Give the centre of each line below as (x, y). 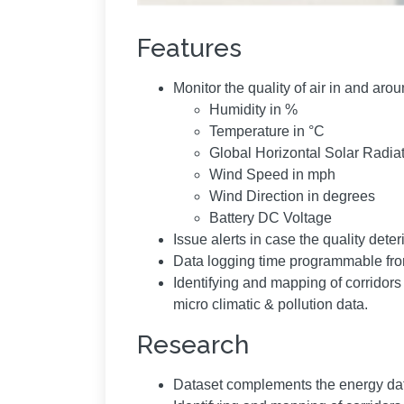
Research (193, 344)
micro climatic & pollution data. (271, 304)
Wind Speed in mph (272, 174)
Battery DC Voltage (271, 217)
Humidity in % (253, 109)
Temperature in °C (267, 131)
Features (189, 48)
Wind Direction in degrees (292, 196)
